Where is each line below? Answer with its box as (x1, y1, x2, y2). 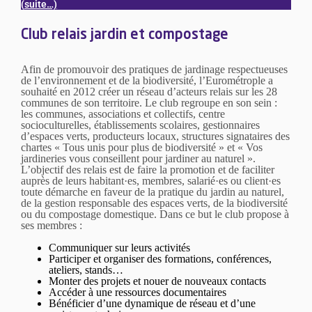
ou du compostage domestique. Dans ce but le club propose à (20, 208, 289, 220)
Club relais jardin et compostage (20, 28, 228, 42)
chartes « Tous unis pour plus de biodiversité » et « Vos (20, 141, 263, 153)
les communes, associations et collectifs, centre (20, 107, 225, 120)
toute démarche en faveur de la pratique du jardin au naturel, (20, 185, 284, 198)
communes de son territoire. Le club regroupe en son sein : (20, 96, 277, 109)
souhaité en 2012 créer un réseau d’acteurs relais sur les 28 (20, 85, 277, 97)
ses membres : (20, 219, 82, 231)
